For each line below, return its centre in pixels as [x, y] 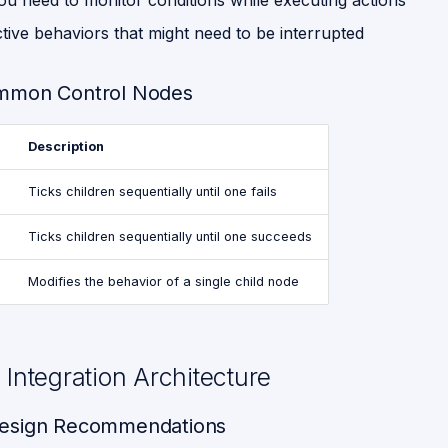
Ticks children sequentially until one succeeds [170, 236]
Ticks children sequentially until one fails [152, 191]
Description [66, 146]
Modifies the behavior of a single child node [163, 281]
